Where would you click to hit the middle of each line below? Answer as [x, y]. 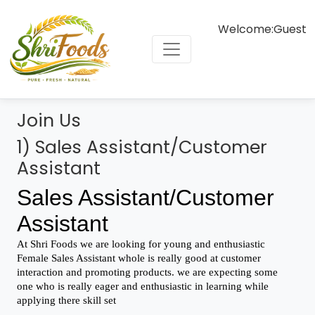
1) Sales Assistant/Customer [142, 147]
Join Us [49, 121]
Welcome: [246, 29]
